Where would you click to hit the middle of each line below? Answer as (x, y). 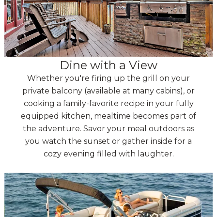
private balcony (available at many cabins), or (108, 91)
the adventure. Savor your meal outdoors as (108, 129)
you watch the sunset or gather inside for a (108, 141)
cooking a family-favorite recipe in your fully (108, 104)
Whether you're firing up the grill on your (108, 78)
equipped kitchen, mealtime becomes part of (108, 116)
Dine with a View (108, 65)
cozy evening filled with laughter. (108, 154)
